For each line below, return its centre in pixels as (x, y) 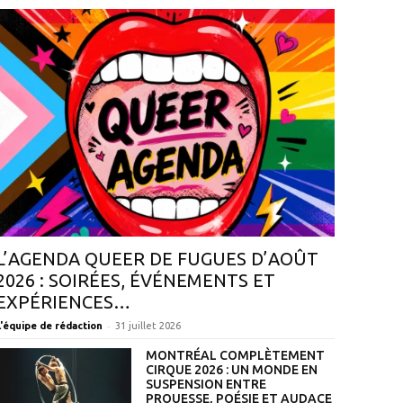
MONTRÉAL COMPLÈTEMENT (235, 356)
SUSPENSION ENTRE (206, 385)
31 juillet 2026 (148, 326)
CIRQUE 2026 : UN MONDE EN (231, 370)
